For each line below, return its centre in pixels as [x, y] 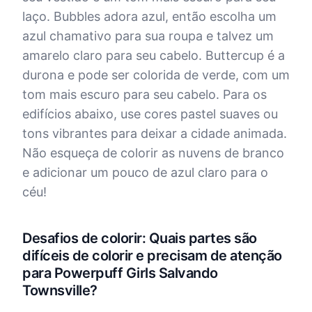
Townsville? [60, 290]
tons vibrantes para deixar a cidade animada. [155, 133]
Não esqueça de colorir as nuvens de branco [153, 153]
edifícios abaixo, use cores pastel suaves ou [150, 114]
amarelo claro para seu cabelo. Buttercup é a [154, 55]
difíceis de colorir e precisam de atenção [152, 256]
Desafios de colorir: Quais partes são [140, 238]
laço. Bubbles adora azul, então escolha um [149, 16]
